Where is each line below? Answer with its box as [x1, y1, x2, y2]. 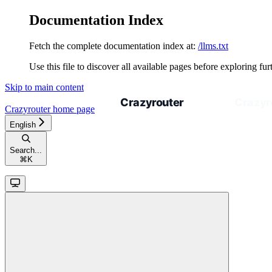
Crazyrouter [5, 103, 50, 114]
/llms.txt [198, 40, 228, 51]
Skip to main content [5, 81, 84, 92]
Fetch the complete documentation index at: [29, 40, 195, 51]
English [10, 120, 36, 129]
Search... [10, 145, 42, 155]
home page [50, 103, 95, 114]
